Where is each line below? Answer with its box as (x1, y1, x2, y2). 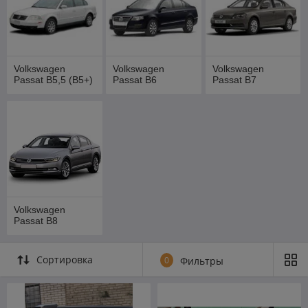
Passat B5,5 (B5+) (14, 74, 93, 86)
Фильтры (180, 254, 223, 268)
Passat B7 (212, 74, 256, 86)
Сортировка (36, 253, 93, 267)
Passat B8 (14, 215, 58, 227)
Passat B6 (113, 74, 157, 86)
